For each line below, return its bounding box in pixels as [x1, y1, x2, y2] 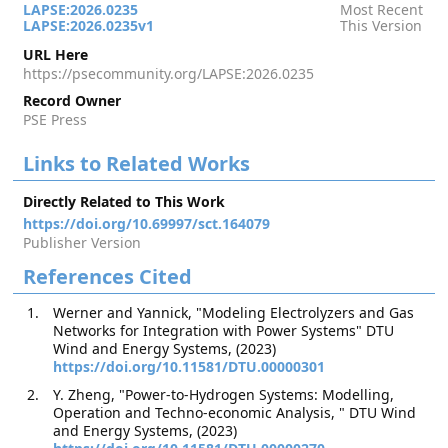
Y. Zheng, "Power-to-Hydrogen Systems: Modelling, [53, 385, 395, 404]
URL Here [23, 45, 89, 64]
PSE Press [23, 110, 88, 129]
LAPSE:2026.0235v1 [23, 16, 155, 35]
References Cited [23, 263, 193, 290]
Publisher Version [23, 233, 142, 252]
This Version [339, 16, 422, 35]
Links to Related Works [23, 150, 251, 177]
